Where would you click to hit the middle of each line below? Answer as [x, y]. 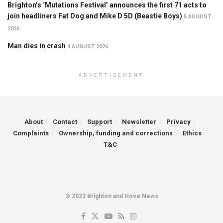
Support [99, 122]
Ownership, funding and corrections [116, 133]
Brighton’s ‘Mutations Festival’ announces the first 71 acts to [107, 5]
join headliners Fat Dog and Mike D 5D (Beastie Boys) [95, 16]
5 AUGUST [197, 17]
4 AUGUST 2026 [88, 47]
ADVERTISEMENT [111, 75]
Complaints [31, 133]
